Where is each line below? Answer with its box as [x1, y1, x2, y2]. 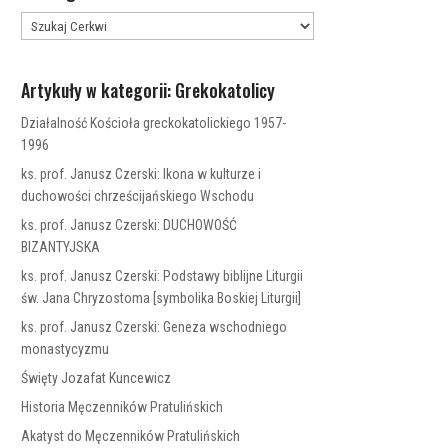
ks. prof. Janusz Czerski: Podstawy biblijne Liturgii [21, 268, 304, 284]
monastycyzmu [21, 341, 110, 357]
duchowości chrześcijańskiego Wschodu [21, 188, 255, 204]
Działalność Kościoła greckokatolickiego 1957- [21, 115, 287, 131]
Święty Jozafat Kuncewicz [21, 370, 172, 386]
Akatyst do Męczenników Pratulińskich [21, 428, 241, 444]
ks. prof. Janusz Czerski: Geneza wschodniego [21, 319, 288, 335]
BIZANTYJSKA [21, 239, 101, 255]
